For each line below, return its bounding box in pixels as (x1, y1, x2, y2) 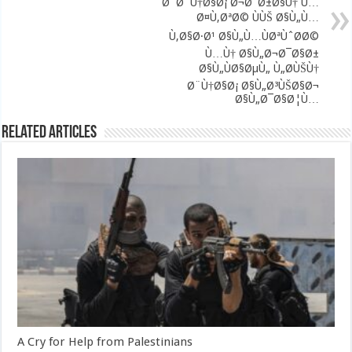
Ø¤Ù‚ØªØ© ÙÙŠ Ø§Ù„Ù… (196, 11, 319, 24)
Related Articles (2, 124, 97, 142)
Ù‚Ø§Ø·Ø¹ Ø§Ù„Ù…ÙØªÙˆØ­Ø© (168, 30, 319, 42)
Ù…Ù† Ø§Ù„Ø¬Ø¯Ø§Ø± (204, 47, 319, 60)
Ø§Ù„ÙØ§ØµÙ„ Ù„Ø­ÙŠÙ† (198, 62, 319, 75)
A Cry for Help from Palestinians (17, 334, 193, 349)
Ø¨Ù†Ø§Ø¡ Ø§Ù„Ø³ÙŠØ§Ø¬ (186, 79, 319, 92)
